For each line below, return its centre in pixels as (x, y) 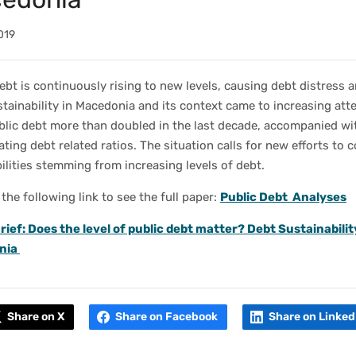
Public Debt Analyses (283, 197)
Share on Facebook (166, 317)
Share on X (35, 317)
